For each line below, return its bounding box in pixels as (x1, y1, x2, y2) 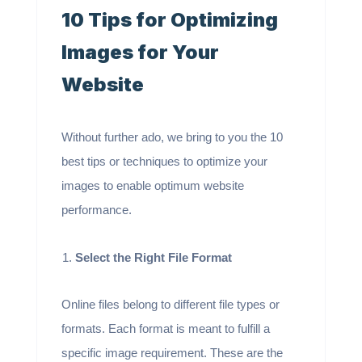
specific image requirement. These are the (61, 346, 283, 360)
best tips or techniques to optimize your (61, 154, 267, 168)
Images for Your (61, 40, 219, 64)
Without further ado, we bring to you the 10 (61, 130, 283, 144)
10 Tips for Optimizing (61, 8, 278, 32)
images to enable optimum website (61, 179, 244, 192)
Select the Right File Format (74, 250, 232, 264)
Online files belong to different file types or (61, 297, 280, 311)
